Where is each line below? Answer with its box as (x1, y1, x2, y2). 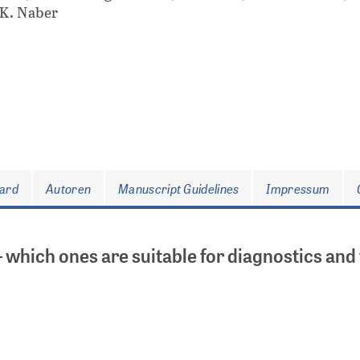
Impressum (266, 178, 330, 197)
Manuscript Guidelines (118, 178, 239, 197)
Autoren (46, 178, 92, 197)
